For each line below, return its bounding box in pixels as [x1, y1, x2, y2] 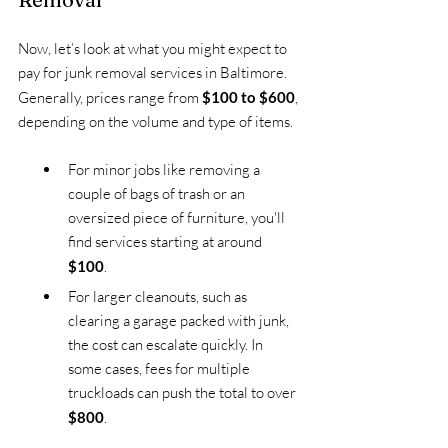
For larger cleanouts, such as [68, 286, 250, 306]
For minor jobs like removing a [68, 159, 263, 179]
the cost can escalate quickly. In [68, 334, 266, 354]
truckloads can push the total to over [68, 382, 299, 402]
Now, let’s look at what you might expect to [18, 38, 290, 58]
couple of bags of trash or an [68, 183, 248, 203]
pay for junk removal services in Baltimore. [18, 62, 290, 82]
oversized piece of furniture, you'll [68, 207, 288, 227]
